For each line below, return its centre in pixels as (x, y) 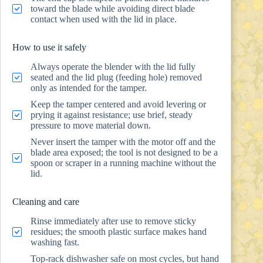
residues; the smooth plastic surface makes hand (119, 231)
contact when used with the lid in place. (104, 19)
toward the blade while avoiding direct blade (113, 9)
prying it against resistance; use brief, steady (112, 114)
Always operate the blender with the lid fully (113, 66)
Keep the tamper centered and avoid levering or (118, 104)
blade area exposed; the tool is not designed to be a (124, 152)
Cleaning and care (46, 201)
